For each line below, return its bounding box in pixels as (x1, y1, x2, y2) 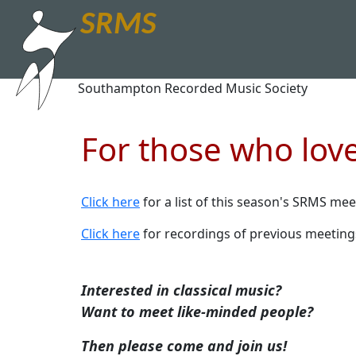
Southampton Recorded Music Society (78, 79, 308, 97)
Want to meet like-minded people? (81, 302, 313, 321)
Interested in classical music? (81, 281, 281, 300)
